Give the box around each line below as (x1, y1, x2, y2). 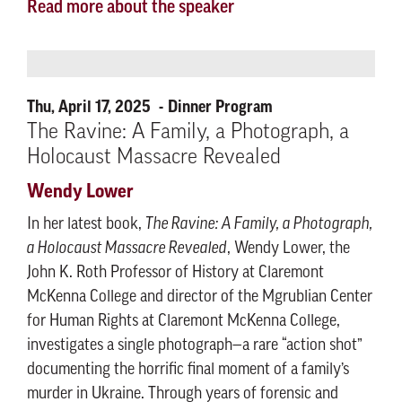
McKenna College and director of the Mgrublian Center (27, 289, 372, 306)
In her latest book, (27, 216, 145, 233)
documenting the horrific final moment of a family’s (27, 362, 349, 379)
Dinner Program (168, 99, 273, 115)
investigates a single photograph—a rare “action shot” (27, 337, 363, 354)
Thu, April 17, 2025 (27, 99, 154, 115)
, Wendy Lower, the (227, 240, 350, 258)
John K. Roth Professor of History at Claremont (27, 265, 324, 282)
